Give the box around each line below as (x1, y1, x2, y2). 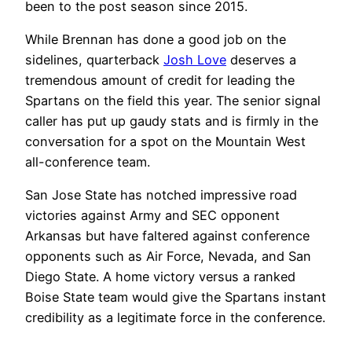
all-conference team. (25, 154, 150, 170)
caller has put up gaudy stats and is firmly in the (25, 113, 318, 130)
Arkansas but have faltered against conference (25, 228, 310, 244)
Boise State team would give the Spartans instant (25, 289, 326, 306)
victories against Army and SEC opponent (25, 207, 280, 224)
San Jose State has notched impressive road (25, 187, 297, 203)
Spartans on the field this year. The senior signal (25, 93, 321, 109)
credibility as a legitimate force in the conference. (25, 310, 325, 326)
